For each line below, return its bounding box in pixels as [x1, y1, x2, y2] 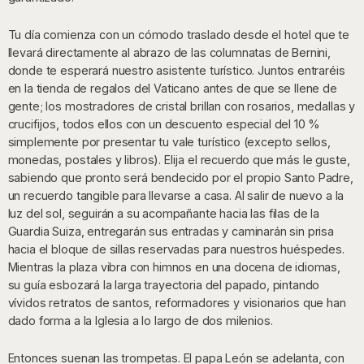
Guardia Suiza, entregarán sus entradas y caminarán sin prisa [7, 223, 334, 238]
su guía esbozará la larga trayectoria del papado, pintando [7, 277, 320, 292]
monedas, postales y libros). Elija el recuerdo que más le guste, [7, 152, 350, 167]
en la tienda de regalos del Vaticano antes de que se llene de [7, 80, 337, 95]
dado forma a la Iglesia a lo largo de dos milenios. [7, 313, 273, 327]
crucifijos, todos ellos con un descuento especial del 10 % [7, 116, 321, 131]
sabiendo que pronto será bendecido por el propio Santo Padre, [7, 170, 353, 184]
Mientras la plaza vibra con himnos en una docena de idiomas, [7, 259, 340, 274]
